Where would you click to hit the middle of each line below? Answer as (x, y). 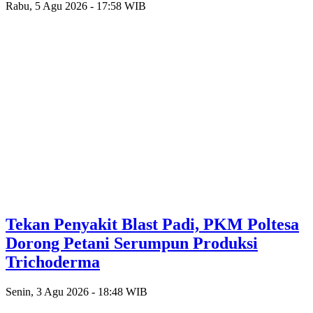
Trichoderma (53, 262)
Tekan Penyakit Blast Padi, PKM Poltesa (152, 225)
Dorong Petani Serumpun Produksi (132, 243)
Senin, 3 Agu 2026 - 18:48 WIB (77, 292)
